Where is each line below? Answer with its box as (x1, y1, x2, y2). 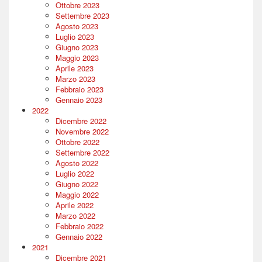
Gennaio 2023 (56, 94, 102, 106)
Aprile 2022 (56, 199, 94, 211)
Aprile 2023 (56, 63, 94, 74)
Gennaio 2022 (56, 231, 102, 243)
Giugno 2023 (56, 42, 98, 53)
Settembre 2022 (56, 147, 109, 158)
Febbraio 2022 (56, 220, 104, 232)
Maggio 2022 (56, 189, 99, 201)
